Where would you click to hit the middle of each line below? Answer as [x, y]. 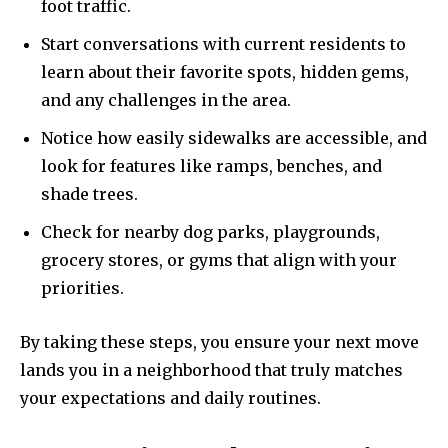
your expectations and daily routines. [170, 398]
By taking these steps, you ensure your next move [219, 342]
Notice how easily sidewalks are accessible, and [234, 138]
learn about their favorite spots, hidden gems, [225, 72]
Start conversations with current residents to [223, 44]
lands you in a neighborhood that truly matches [211, 370]
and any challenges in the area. [166, 100]
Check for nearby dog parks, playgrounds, [210, 232]
